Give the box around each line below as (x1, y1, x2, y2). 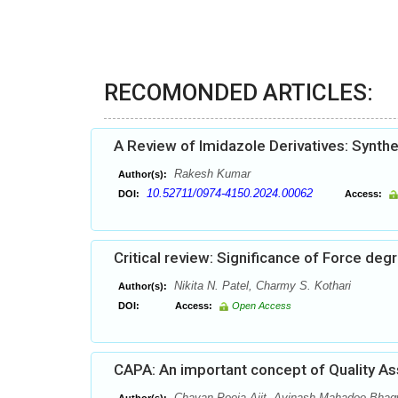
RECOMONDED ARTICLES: (104, 79, 373, 106)
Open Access (232, 300, 291, 311)
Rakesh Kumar (171, 167, 251, 180)
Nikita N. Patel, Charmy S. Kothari (171, 279, 351, 292)
